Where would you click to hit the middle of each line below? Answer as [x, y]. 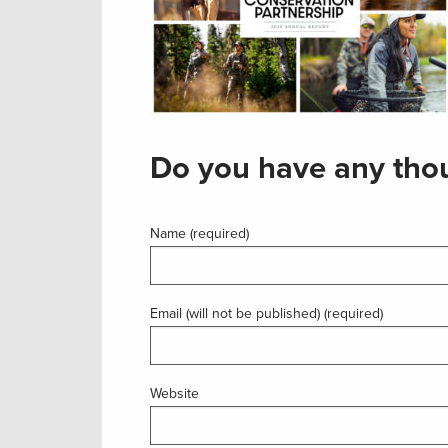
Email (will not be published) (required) [266, 313]
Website [174, 393]
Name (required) [199, 233]
